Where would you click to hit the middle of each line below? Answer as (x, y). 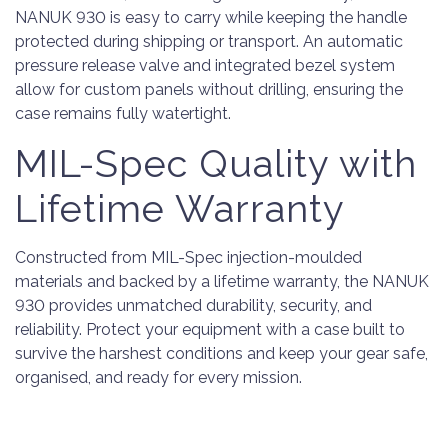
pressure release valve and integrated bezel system (205, 65)
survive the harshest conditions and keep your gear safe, (221, 353)
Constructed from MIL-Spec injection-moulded (188, 257)
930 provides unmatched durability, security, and (193, 305)
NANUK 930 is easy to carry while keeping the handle (211, 17)
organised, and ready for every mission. (158, 377)
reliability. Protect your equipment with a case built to (210, 329)
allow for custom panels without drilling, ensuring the (209, 89)
